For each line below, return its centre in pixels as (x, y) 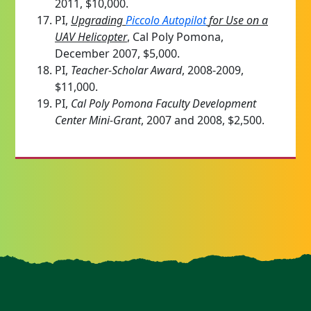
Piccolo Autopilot (166, 20)
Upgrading (97, 20)
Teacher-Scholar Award (126, 70)
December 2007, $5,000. (117, 53)
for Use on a (238, 20)
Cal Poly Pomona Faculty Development (163, 103)
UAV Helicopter (91, 36)
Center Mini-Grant (98, 120)
